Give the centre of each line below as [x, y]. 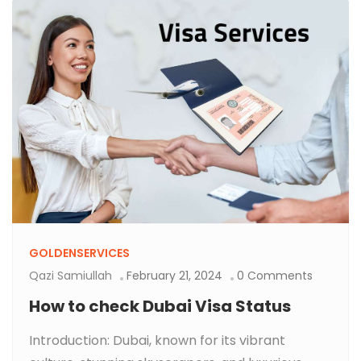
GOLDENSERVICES [79, 253]
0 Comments [275, 275]
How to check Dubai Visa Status [160, 306]
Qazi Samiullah [71, 275]
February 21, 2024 [174, 275]
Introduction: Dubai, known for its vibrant [157, 340]
